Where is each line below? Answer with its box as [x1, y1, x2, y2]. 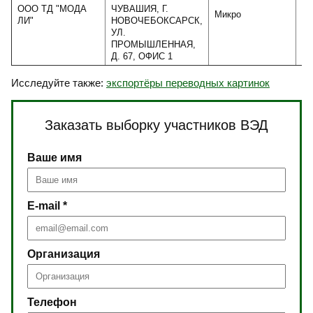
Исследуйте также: [11, 77, 106, 89]
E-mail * [27, 200, 67, 212]
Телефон [27, 296, 77, 308]
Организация [27, 248, 100, 260]
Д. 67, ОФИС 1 [111, 51, 173, 61]
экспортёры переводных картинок [106, 77, 270, 89]
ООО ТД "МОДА [17, 3, 87, 14]
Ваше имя [27, 152, 82, 163]
